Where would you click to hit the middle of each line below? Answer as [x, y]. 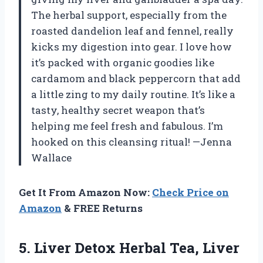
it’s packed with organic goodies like [123, 62]
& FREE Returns [102, 208]
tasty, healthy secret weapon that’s [118, 110]
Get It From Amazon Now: [85, 192]
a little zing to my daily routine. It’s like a [133, 94]
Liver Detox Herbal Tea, [117, 247]
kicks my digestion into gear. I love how [131, 46]
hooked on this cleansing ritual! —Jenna [131, 141]
